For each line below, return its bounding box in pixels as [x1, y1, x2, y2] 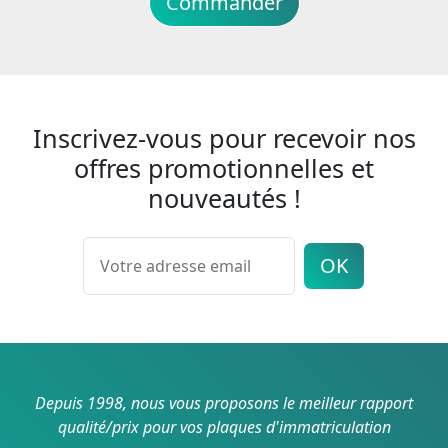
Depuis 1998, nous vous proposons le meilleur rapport [35, 392, 413, 415]
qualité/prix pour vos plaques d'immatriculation [57, 416, 391, 439]
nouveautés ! [147, 181, 301, 216]
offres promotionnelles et [74, 151, 374, 186]
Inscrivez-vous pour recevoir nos [32, 121, 416, 156]
